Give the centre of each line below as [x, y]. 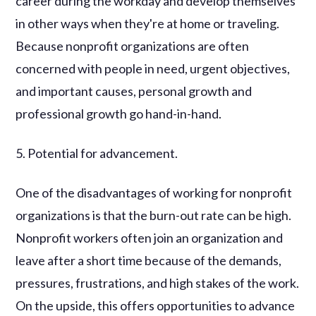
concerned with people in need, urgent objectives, [153, 68]
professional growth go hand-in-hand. [119, 113]
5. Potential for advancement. [97, 153]
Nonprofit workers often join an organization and [150, 237]
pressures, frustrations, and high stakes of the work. [158, 282]
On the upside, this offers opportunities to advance [156, 305]
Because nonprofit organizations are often [133, 45]
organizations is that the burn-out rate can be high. [154, 215]
